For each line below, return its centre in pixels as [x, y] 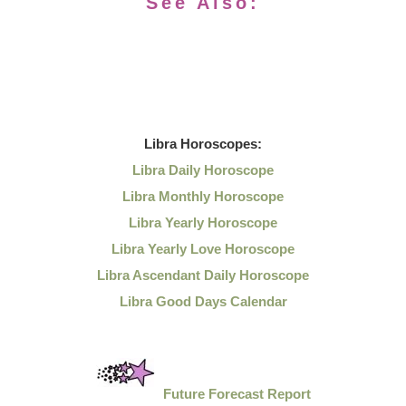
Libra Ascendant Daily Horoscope [203, 275]
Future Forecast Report [237, 394]
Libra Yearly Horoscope [203, 222]
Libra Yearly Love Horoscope [203, 249]
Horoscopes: [219, 144]
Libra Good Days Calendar [203, 301]
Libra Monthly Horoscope [203, 196]
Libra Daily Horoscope [203, 170]
